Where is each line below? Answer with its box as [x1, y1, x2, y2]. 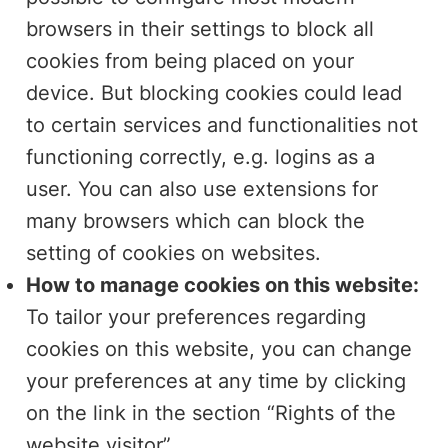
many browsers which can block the [26, 208, 366, 233]
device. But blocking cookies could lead [26, 80, 403, 105]
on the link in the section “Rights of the [26, 400, 397, 425]
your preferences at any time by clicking [26, 368, 407, 393]
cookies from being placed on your [26, 48, 355, 73]
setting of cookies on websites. [26, 240, 322, 265]
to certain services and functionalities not [26, 112, 419, 137]
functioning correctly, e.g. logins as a [26, 144, 376, 169]
